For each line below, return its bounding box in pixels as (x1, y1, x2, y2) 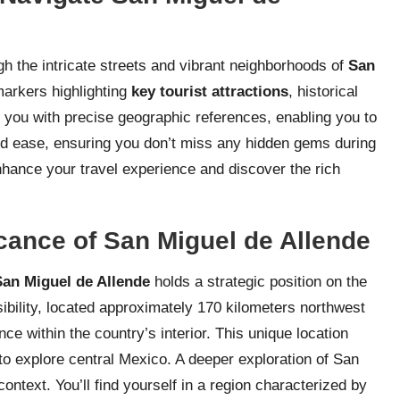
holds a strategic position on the (150, 273, 367, 291)
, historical (288, 83, 358, 101)
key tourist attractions (131, 83, 288, 101)
